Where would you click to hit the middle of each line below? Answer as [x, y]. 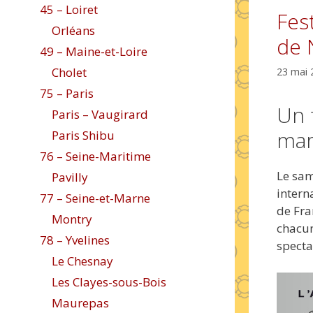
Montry [72, 219]
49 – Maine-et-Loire [94, 51]
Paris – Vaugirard [100, 114]
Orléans [73, 30]
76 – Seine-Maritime [95, 156]
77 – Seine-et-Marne [95, 198]
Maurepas [80, 303]
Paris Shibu [83, 135]
